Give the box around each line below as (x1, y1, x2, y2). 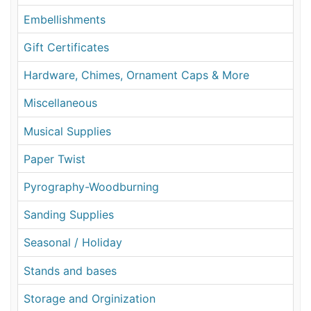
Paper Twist (24, 151, 86, 166)
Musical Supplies (24, 124, 112, 138)
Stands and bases (24, 263, 117, 278)
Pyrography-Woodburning (24, 179, 160, 194)
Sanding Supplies (24, 208, 115, 222)
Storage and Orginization (24, 291, 156, 305)
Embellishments (24, 12, 106, 26)
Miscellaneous (24, 96, 98, 110)
